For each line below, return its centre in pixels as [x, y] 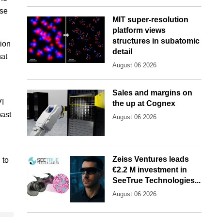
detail [122, 52]
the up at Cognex [144, 104]
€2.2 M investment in [150, 170]
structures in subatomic [156, 41]
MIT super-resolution [150, 20]
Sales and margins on [152, 93]
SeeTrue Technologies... [156, 181]
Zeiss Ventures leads [151, 159]
